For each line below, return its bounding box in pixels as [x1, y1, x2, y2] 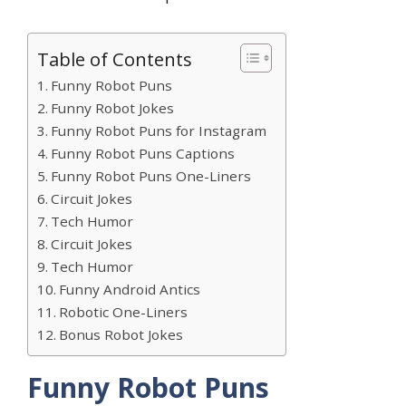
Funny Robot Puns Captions [51, 144, 236, 163]
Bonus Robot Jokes [59, 325, 184, 344]
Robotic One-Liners [59, 303, 188, 322]
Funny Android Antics [59, 280, 201, 299]
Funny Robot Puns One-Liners [51, 167, 252, 186]
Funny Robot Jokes [51, 99, 175, 118]
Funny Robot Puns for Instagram [51, 121, 267, 140]
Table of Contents [37, 46, 192, 72]
